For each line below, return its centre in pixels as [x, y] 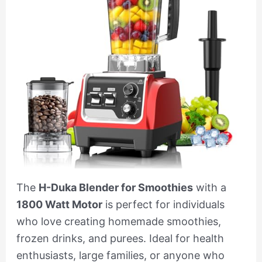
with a [209, 188]
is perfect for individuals [163, 205]
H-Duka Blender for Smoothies [116, 188]
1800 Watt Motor [59, 205]
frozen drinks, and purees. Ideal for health [120, 239]
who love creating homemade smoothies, [118, 222]
